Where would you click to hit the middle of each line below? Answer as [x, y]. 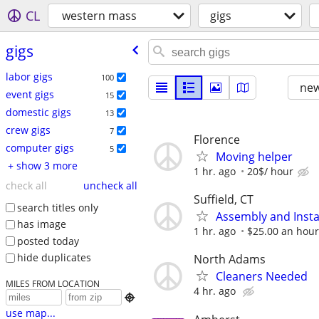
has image [41, 224]
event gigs [30, 94]
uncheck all [110, 185]
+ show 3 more [47, 165]
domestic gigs [38, 112]
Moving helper [254, 157]
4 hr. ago [215, 291]
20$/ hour [270, 171]
